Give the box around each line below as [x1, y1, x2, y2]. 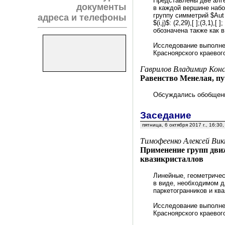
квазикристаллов [140, 155, 203, 164]
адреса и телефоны [38, 13, 126, 23]
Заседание [140, 110, 191, 121]
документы [76, 2, 126, 12]
